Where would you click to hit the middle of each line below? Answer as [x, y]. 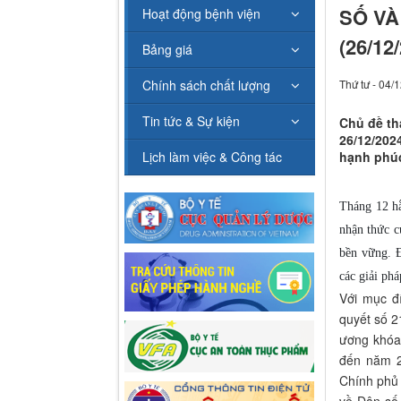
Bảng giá [167, 50]
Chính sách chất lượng [206, 85]
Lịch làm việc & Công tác [212, 157]
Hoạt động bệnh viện [201, 14]
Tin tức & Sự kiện [191, 121]
